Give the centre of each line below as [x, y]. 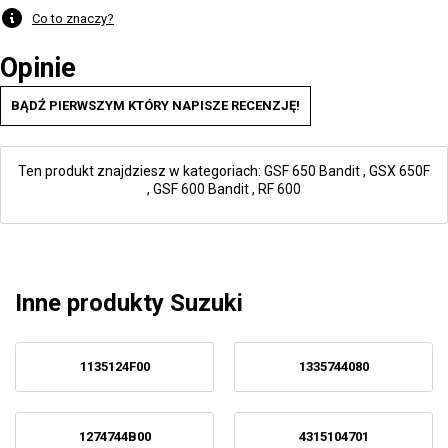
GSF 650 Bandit [312, 171]
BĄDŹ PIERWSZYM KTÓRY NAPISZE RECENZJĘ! [155, 105]
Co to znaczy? [73, 18]
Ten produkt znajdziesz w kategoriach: [141, 171]
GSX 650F [399, 171]
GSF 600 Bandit [201, 189]
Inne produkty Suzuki [129, 303]
